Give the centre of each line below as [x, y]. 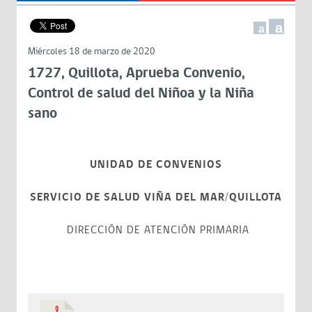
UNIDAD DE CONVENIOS [156, 165]
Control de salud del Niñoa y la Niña [141, 93]
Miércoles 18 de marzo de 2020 [92, 51]
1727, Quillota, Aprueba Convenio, [136, 73]
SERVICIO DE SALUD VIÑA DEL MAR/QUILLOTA [156, 197]
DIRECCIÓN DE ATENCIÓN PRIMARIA [156, 230]
